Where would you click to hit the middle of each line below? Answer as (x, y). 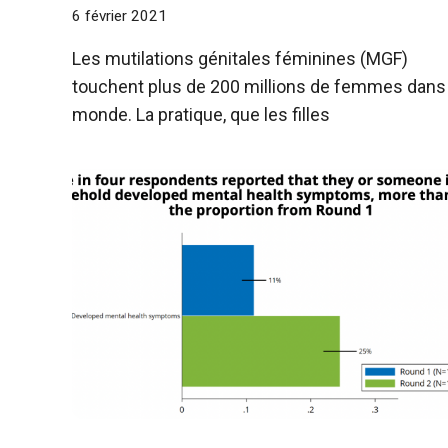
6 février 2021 (119, 16)
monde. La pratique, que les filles (201, 115)
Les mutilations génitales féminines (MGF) (240, 59)
